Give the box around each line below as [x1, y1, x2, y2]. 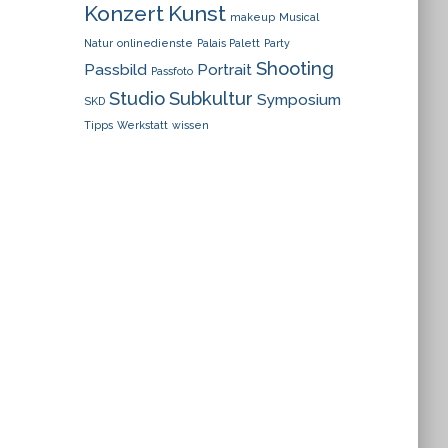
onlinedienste [116, 37, 193, 49]
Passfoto [150, 65, 193, 77]
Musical [278, 11, 319, 23]
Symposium [256, 90, 341, 109]
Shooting [255, 57, 334, 79]
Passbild [83, 60, 147, 79]
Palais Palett [196, 37, 260, 49]
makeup [229, 11, 275, 23]
